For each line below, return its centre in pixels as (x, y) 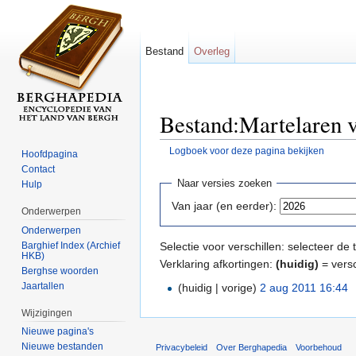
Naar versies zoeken (224, 184)
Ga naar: (184, 163)
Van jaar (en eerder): (224, 205)
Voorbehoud (319, 347)
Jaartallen (43, 286)
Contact (39, 169)
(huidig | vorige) (218, 287)
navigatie (230, 163)
